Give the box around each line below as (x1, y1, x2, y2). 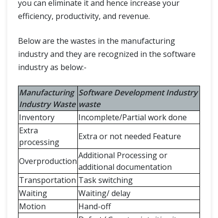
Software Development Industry (78, 87, 198, 98)
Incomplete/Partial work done (78, 112, 187, 123)
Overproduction (19, 156, 77, 166)
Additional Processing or (78, 150, 167, 161)
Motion (19, 201, 46, 212)
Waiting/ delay (78, 188, 130, 199)
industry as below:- (18, 62, 87, 73)
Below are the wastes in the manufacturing (18, 36, 175, 46)
